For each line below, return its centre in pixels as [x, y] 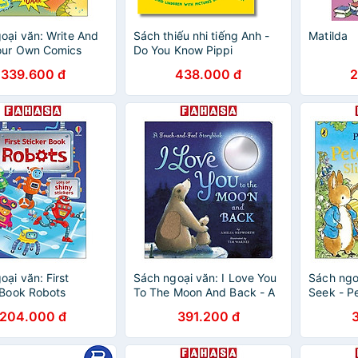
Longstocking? [172, 64]
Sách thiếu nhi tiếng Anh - [201, 36]
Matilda [328, 36]
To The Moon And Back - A [204, 292]
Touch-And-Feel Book [190, 306]
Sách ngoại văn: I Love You [205, 278]
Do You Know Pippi [183, 50]
